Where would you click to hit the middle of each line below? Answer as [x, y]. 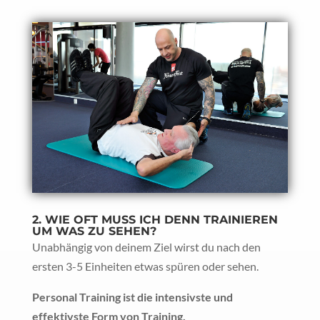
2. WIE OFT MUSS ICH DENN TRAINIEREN [155, 219]
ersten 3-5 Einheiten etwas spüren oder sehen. [145, 266]
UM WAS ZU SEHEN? [94, 231]
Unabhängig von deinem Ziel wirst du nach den [146, 246]
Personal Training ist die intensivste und [132, 296]
